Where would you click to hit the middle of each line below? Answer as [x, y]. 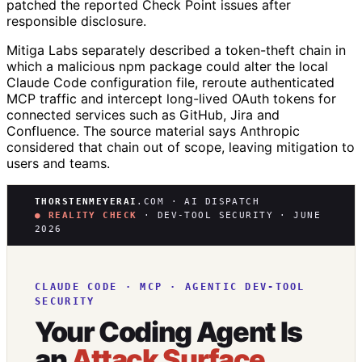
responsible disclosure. [76, 21]
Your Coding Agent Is [168, 331]
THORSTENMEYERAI [86, 201]
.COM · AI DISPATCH [198, 201]
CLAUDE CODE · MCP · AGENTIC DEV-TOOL [170, 286]
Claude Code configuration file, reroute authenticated [170, 82]
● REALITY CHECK [86, 215]
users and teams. [58, 163]
